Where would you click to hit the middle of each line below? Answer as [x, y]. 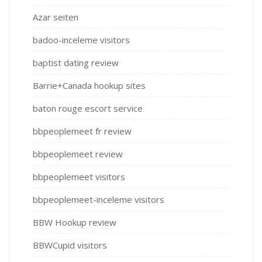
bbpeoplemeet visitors [79, 177]
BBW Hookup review [75, 223]
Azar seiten [56, 17]
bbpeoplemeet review [78, 154]
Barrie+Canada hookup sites [89, 86]
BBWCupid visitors [70, 245]
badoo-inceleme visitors [81, 40]
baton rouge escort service [88, 108]
